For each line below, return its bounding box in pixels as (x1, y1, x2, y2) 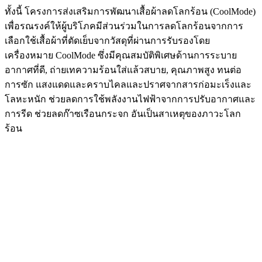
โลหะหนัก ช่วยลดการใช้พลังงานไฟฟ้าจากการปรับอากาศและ (5, 94, 256, 104)
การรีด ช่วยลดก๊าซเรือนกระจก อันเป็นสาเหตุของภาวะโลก (5, 108, 241, 119)
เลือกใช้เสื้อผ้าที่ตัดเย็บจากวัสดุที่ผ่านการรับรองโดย (5, 35, 210, 46)
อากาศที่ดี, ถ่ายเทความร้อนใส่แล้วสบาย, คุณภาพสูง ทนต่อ (5, 64, 242, 75)
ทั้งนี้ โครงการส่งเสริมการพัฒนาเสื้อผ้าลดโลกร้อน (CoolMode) (5, 6, 256, 16)
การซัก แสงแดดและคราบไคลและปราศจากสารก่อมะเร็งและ (5, 79, 251, 89)
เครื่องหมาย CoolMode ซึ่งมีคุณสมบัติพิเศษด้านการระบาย (5, 50, 237, 60)
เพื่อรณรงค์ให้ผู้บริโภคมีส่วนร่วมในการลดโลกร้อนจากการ (5, 20, 243, 31)
